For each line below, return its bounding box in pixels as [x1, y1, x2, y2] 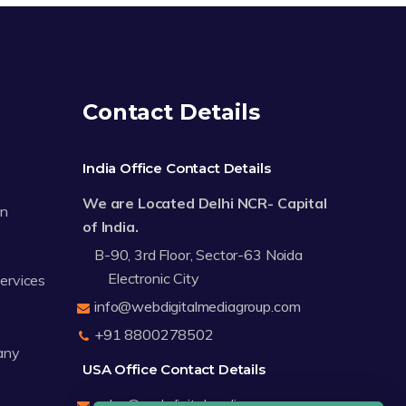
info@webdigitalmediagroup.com [94, 297, 301, 316]
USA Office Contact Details [82, 361, 266, 379]
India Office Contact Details [82, 159, 271, 178]
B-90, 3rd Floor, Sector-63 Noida [94, 246, 303, 265]
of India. [82, 217, 139, 237]
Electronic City [108, 269, 199, 288]
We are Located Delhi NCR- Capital [82, 194, 327, 213]
